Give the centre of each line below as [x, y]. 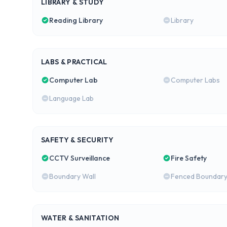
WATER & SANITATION [80, 218]
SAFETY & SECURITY [77, 140]
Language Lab [71, 98]
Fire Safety [188, 158]
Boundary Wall [72, 176]
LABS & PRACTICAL [74, 62]
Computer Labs [195, 80]
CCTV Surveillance [80, 158]
